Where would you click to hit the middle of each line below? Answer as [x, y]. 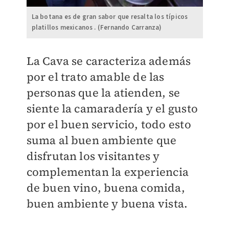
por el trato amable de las [95, 77]
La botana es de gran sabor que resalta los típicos [110, 17]
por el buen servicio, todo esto [109, 124]
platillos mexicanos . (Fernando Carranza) [97, 28]
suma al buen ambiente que [101, 140]
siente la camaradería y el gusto [112, 109]
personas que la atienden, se [103, 93]
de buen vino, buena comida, [106, 188]
